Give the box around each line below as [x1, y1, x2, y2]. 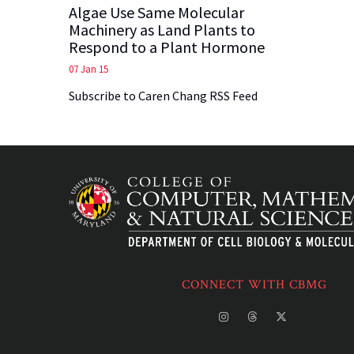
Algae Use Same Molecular [69, 2, 244, 22]
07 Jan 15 [69, 62, 108, 76]
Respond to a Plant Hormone [69, 36, 265, 57]
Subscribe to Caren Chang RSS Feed [69, 87, 258, 104]
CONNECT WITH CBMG [182, 277, 327, 293]
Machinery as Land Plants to [69, 19, 255, 40]
